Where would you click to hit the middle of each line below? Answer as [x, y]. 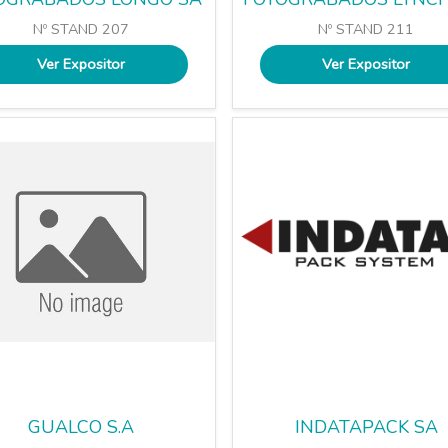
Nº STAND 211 [366, 29]
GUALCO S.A [81, 427]
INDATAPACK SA [366, 427]
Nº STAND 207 [81, 29]
